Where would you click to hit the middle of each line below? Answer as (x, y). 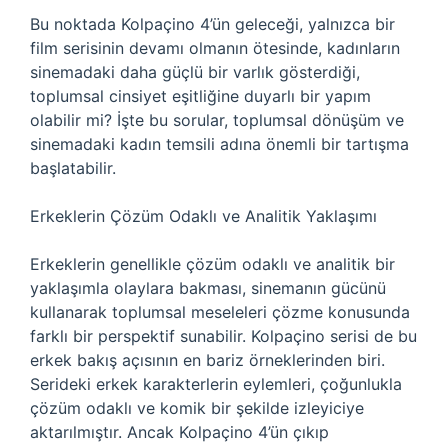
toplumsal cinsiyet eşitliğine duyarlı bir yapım (200, 96)
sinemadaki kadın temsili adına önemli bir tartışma (219, 144)
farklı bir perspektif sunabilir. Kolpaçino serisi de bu (223, 336)
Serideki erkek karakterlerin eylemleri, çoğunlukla (216, 384)
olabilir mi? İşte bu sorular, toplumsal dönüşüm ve (217, 120)
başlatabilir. (73, 168)
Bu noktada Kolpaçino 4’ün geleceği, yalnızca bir (212, 24)
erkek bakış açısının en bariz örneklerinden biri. (207, 360)
